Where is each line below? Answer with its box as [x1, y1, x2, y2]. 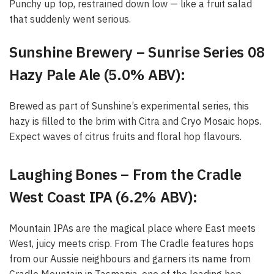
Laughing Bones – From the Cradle [9, 165, 242, 185]
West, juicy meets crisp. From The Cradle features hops [9, 237, 254, 250]
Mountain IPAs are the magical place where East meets [9, 222, 256, 235]
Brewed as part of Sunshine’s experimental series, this [9, 100, 249, 113]
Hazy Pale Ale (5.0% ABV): [9, 65, 185, 85]
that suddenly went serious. [9, 13, 131, 26]
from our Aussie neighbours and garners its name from [9, 253, 251, 265]
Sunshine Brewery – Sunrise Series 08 [9, 42, 265, 62]
